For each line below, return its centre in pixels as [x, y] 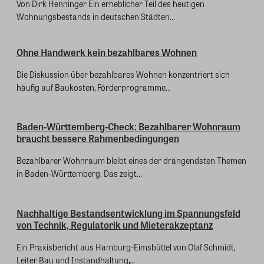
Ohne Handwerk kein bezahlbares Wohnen [107, 52]
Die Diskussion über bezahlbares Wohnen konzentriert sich [123, 74]
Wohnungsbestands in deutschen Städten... [96, 16]
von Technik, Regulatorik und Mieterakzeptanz [115, 225]
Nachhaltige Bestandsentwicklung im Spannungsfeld [128, 213]
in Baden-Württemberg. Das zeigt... [79, 174]
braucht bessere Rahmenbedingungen [98, 138]
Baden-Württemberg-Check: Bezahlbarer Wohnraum [128, 127]
